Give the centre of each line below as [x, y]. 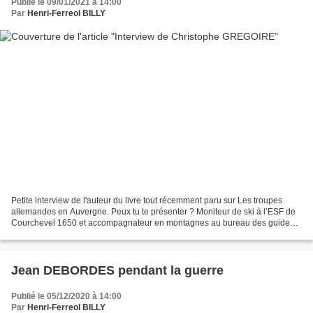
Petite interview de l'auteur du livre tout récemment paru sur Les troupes [147, 200]
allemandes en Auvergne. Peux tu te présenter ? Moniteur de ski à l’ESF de [153, 211]
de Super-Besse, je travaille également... [88, 234]
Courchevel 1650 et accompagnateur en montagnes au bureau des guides [153, 223]
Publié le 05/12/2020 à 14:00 [66, 296]
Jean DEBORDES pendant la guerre [117, 270]
